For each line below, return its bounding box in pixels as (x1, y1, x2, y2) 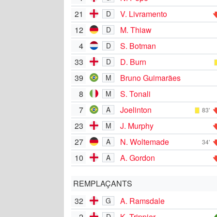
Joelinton (120, 104, 152, 115)
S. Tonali (120, 88, 151, 99)
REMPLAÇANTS (73, 177, 132, 189)
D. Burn (120, 56, 146, 67)
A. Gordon (120, 152, 155, 163)
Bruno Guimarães (120, 72, 181, 83)
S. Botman (120, 40, 156, 51)
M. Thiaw (120, 24, 152, 35)
